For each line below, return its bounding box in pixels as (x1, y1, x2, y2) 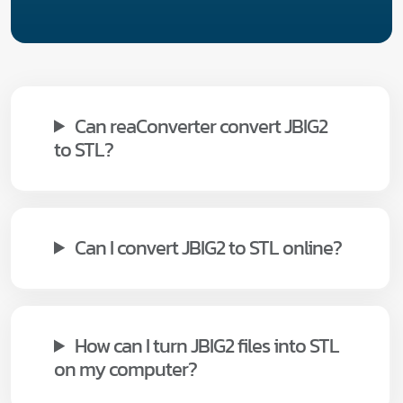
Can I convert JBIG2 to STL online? (75, 232, 343, 263)
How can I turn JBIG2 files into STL (75, 330, 340, 361)
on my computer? (54, 354, 197, 384)
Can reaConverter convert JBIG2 (75, 111, 328, 141)
